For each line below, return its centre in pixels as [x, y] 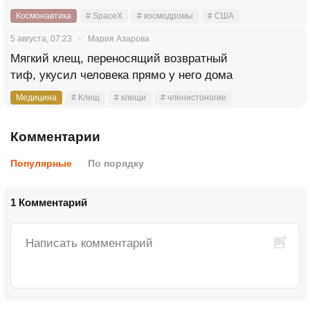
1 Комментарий [49, 202]
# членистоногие [193, 97]
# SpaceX [104, 16]
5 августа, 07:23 [41, 38]
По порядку [116, 163]
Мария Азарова [119, 38]
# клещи [130, 97]
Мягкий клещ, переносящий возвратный [119, 58]
